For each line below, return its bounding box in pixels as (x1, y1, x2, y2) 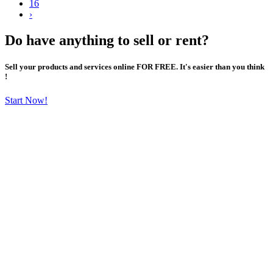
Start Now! (5, 95, 48, 106)
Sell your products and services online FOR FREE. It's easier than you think (5, 62, 264, 71)
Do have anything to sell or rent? (5, 32, 209, 48)
